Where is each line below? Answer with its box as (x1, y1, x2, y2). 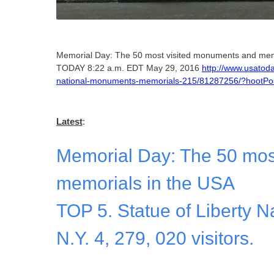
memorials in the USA (56, 173, 235, 193)
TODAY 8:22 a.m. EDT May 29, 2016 (56, 63, 202, 73)
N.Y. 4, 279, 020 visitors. (56, 228, 254, 248)
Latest (56, 116, 83, 127)
